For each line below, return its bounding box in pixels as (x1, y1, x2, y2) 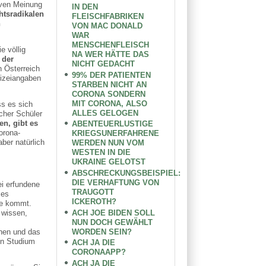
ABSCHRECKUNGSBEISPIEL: (72, 169, 181, 178)
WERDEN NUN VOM (72, 138, 145, 148)
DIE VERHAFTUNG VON (72, 178, 160, 188)
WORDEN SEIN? (72, 227, 132, 236)
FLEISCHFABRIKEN (72, 12, 144, 21)
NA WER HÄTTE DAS (72, 50, 150, 59)
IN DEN (72, 2, 99, 12)
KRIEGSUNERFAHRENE (72, 129, 160, 138)
